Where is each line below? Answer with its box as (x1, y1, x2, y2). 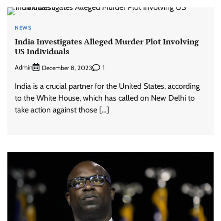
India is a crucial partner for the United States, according (15, 81, 200, 91)
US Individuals (15, 46, 69, 57)
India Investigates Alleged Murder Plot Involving (15, 36, 199, 47)
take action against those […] (15, 105, 109, 114)
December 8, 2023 (42, 64, 92, 72)
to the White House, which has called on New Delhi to (15, 93, 195, 103)
